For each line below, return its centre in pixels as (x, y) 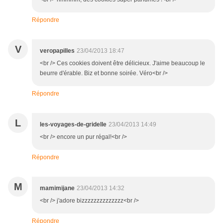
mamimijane (57, 188)
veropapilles (57, 51)
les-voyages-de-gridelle (73, 125)
